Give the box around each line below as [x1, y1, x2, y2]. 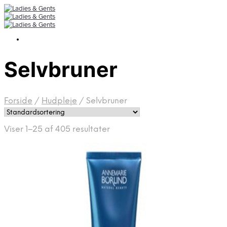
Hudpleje [42, 96, 77, 105]
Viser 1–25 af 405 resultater [4, 125, 110, 134]
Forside [4, 96, 32, 105]
